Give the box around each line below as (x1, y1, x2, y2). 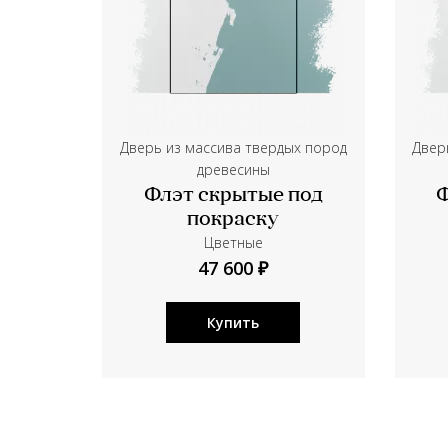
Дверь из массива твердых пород (119, 138, 347, 157)
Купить (207, 313, 260, 332)
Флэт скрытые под (143, 186, 323, 206)
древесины (196, 160, 270, 179)
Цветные (203, 233, 263, 252)
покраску (187, 210, 280, 230)
